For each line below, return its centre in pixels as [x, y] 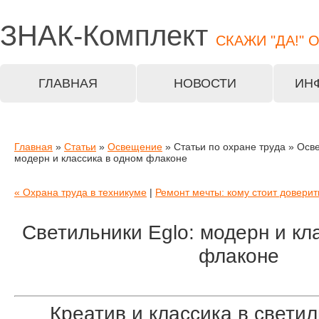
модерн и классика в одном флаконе [101, 158]
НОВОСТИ [205, 83]
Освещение [135, 147]
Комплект [145, 36]
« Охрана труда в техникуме [80, 192]
